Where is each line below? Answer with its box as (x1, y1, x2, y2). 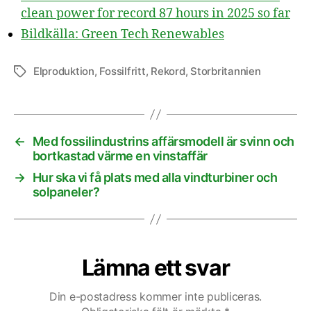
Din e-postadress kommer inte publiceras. (49, 289, 262, 303)
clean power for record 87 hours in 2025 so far (21, 6, 290, 22)
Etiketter (13, 65, 56, 78)
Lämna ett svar (81, 254, 230, 281)
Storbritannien (190, 65, 261, 78)
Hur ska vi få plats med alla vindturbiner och (32, 170, 278, 185)
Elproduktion (33, 65, 94, 78)
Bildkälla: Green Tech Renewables (21, 26, 224, 42)
